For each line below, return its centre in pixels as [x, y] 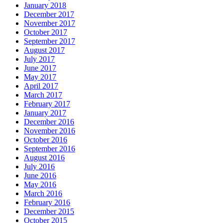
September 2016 [50, 148]
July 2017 [39, 59]
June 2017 [40, 68]
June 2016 [40, 175]
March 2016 [43, 193]
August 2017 [44, 50]
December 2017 [49, 14]
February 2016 [47, 202]
